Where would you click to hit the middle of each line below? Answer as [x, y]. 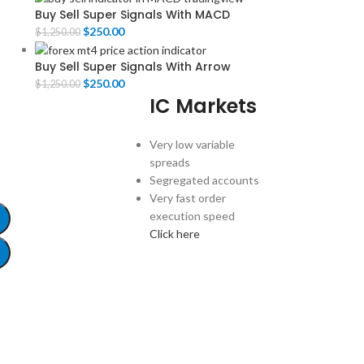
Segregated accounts [205, 180]
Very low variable [193, 145]
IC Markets [204, 106]
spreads [170, 162]
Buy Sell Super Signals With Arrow [132, 67]
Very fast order [188, 198]
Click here [175, 234]
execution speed [193, 216]
